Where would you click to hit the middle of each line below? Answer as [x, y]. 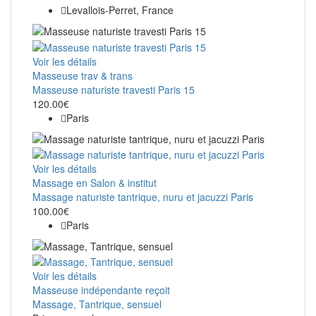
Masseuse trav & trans [83, 75]
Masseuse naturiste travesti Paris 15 [114, 89]
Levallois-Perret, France [120, 10]
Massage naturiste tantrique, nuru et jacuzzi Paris [143, 196]
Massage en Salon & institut [95, 182]
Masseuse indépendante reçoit [101, 290]
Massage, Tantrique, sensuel [97, 304]
